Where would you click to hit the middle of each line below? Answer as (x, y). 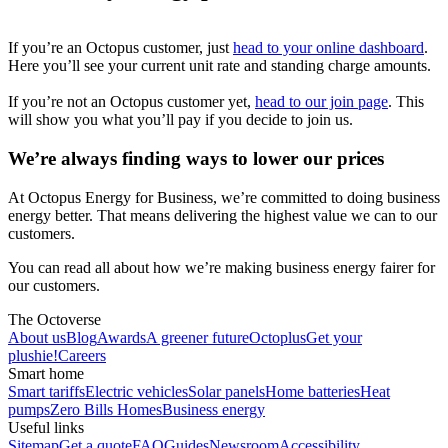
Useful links (46, 427)
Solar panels (226, 391)
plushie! (33, 355)
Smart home (46, 373)
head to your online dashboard (328, 48)
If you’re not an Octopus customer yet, (131, 102)
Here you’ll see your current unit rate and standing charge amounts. (219, 66)
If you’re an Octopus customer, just (120, 48)
